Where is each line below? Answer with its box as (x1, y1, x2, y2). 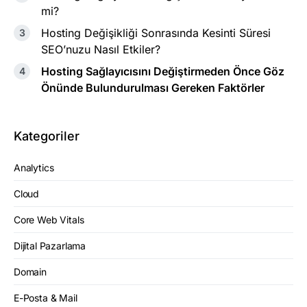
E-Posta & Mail (14, 291, 77, 304)
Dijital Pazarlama (14, 239, 86, 251)
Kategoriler (14, 128, 79, 143)
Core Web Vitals (14, 213, 84, 225)
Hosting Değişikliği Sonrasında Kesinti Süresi (41, 25, 271, 40)
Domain (14, 265, 47, 278)
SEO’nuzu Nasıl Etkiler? (41, 42, 160, 56)
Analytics (14, 161, 54, 173)
